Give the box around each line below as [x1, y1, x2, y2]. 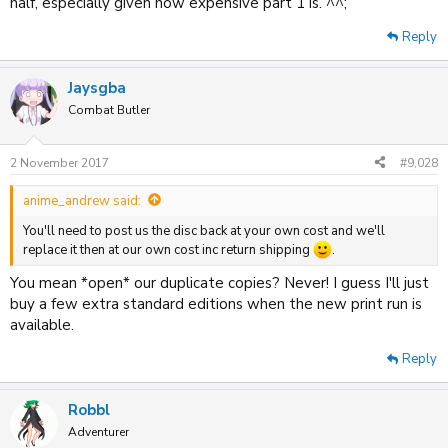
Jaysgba [68, 78, 126, 98]
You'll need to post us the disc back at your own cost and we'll [23, 221, 385, 240]
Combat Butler [68, 102, 150, 118]
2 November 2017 [10, 154, 109, 171]
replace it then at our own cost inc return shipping [23, 240, 313, 259]
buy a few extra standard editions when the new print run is [10, 294, 422, 315]
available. [10, 315, 74, 336]
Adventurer [68, 424, 129, 441]
